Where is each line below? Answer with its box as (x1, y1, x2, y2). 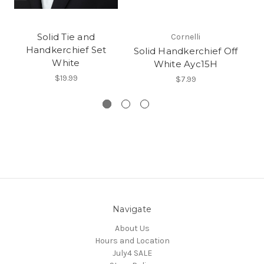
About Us (114, 223, 150, 233)
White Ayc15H (153, 58, 218, 70)
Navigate (113, 203, 151, 214)
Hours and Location (94, 235, 170, 246)
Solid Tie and (37, 31, 95, 42)
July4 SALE (112, 247, 152, 258)
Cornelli (171, 31, 200, 42)
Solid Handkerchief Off (133, 45, 238, 57)
